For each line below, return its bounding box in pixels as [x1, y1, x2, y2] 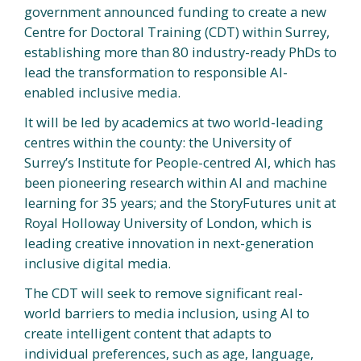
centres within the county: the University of [24, 132, 292, 151]
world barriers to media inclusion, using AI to [24, 303, 309, 322]
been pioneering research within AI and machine [24, 172, 327, 192]
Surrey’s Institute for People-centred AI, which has [24, 152, 336, 172]
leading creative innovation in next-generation [24, 233, 313, 252]
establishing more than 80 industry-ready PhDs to [24, 42, 337, 61]
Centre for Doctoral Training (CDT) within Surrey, [24, 22, 330, 41]
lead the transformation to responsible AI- [24, 62, 288, 81]
